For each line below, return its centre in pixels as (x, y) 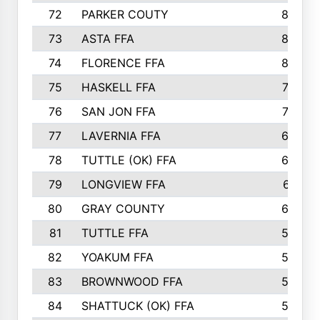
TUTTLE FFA (115, 233)
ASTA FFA (107, 39)
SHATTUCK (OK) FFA (137, 306)
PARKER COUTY (125, 14)
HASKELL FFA (118, 87)
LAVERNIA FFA (121, 136)
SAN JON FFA (118, 111)
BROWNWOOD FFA (132, 281)
